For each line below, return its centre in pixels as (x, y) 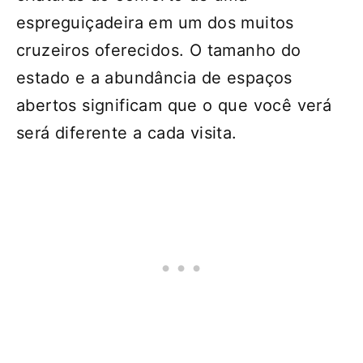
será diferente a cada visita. (127, 132)
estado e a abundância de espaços (154, 77)
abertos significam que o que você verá (174, 105)
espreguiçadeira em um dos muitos (155, 22)
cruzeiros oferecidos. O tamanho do (159, 50)
